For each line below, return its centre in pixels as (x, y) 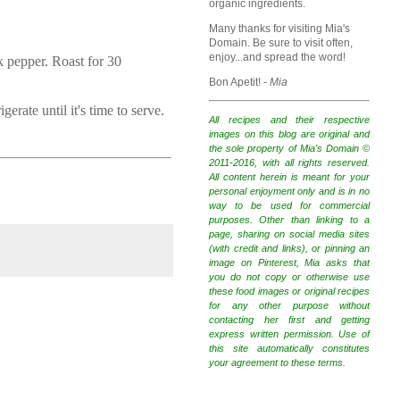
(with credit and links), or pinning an (289, 248)
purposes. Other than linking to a (289, 219)
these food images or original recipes (289, 291)
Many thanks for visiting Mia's (279, 28)
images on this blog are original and (289, 133)
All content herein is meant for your (289, 176)
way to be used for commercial (289, 205)
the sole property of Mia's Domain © (289, 148)
